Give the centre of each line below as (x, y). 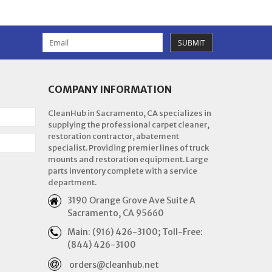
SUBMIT (192, 42)
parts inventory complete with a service (122, 171)
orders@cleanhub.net (114, 264)
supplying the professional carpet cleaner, (128, 124)
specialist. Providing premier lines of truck (128, 148)
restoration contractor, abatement (113, 136)
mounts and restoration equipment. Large (128, 159)
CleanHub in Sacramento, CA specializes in (129, 113)
